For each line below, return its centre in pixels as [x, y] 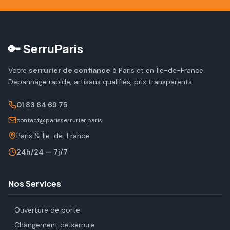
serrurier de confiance [70, 70]
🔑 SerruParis [46, 48]
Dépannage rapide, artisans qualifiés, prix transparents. [101, 82]
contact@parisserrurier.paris [59, 120]
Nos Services [35, 184]
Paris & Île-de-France [53, 136]
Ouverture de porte [47, 210]
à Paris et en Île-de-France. [158, 70]
